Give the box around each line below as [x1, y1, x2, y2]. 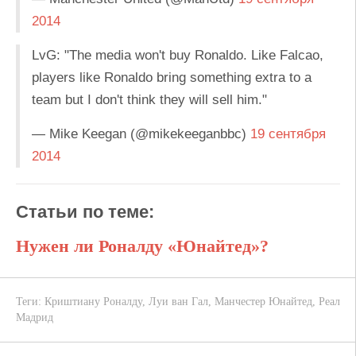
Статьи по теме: [16, 202, 154, 222]
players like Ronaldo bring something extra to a [32, 70, 311, 85]
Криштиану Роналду [44, 296, 142, 308]
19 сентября [250, 126, 326, 141]
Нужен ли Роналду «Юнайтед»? [16, 236, 269, 256]
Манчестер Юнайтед [215, 296, 312, 308]
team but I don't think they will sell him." [32, 92, 267, 107]
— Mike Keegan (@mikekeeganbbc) [32, 126, 250, 141]
